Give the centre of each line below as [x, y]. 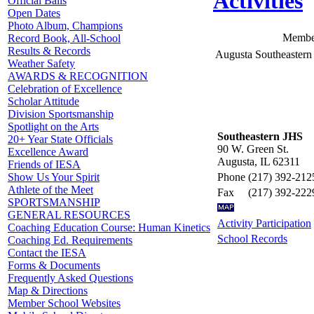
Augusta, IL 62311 [259, 161]
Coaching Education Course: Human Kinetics [109, 227]
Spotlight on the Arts [53, 127]
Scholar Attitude [43, 101]
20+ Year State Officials [60, 139]
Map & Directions [48, 291]
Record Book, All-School [64, 38]
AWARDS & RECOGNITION [78, 76]
